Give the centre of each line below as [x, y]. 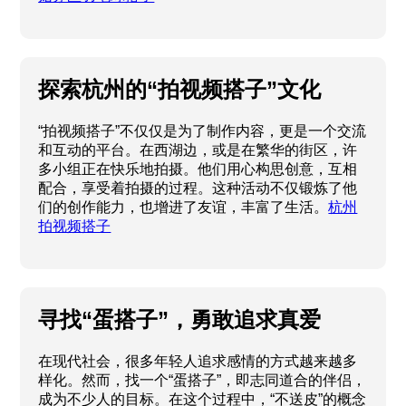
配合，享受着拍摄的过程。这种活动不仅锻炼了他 [198, 188]
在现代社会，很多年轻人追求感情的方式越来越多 [198, 361]
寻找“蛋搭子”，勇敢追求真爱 [180, 319]
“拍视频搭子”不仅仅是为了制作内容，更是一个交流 [203, 130]
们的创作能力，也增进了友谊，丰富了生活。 [184, 207]
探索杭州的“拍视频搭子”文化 [180, 89]
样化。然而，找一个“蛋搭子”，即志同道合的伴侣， [203, 380]
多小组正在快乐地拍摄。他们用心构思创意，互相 [198, 169]
